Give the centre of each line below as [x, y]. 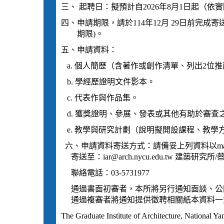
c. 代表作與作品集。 [100, 98]
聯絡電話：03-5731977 [106, 173]
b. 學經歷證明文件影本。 [108, 82]
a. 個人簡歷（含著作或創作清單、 [124, 66]
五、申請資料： [89, 50]
